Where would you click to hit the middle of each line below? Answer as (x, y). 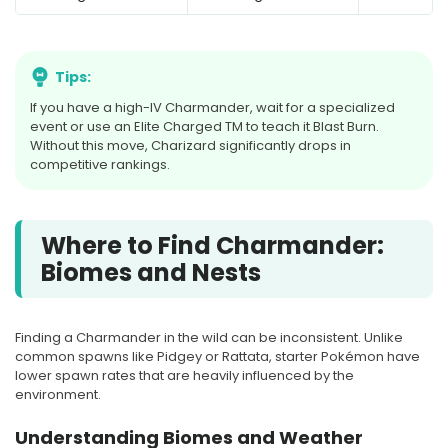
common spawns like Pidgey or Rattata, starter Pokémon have (217, 356)
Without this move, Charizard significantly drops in (190, 145)
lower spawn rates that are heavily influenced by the (184, 375)
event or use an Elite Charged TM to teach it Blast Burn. (204, 126)
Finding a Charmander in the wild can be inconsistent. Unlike (209, 337)
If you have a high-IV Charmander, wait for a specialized (212, 107)
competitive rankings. (100, 164)
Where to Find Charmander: (212, 245)
